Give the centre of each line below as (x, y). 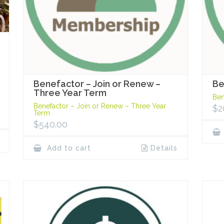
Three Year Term (70, 92)
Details (164, 148)
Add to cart (68, 148)
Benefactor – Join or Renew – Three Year (100, 106)
